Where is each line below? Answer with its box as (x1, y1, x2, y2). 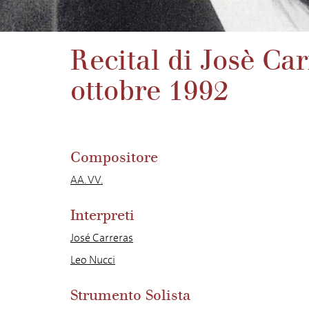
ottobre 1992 (70, 74, 229, 108)
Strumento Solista (70, 287, 190, 304)
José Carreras (70, 230, 133, 245)
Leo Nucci (70, 252, 115, 267)
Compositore (70, 149, 158, 166)
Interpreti (70, 207, 134, 224)
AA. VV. (70, 172, 103, 187)
